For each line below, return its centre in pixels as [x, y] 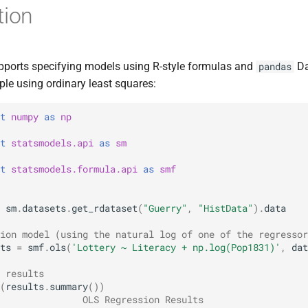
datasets [44, 208]
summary [69, 286]
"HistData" [225, 208]
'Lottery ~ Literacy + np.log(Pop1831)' [176, 247]
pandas [275, 67]
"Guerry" [165, 208]
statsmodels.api [52, 143]
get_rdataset [104, 208]
